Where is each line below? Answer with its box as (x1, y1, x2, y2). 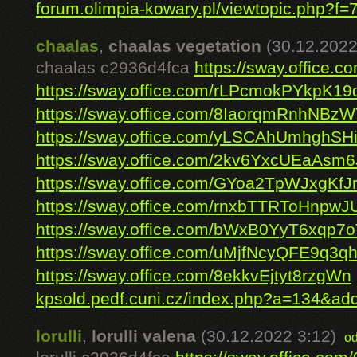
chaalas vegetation (108, 37, 261, 56)
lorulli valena (92, 327, 196, 346)
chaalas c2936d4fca (36, 58, 194, 77)
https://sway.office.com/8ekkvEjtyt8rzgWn (36, 266, 351, 285)
